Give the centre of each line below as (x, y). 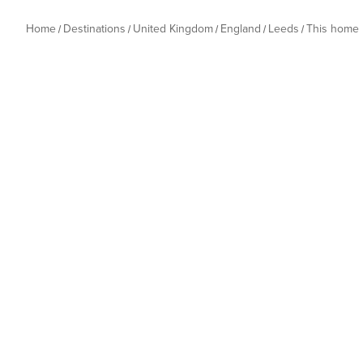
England (241, 29)
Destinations (94, 29)
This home (333, 29)
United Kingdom (173, 29)
